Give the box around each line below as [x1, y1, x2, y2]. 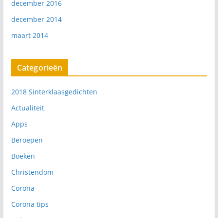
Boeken [11, 151, 35, 161]
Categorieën [17, 62, 63, 73]
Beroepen [11, 135, 43, 145]
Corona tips [11, 199, 49, 209]
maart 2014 [11, 30, 48, 40]
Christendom [11, 167, 54, 177]
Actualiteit [11, 103, 44, 112]
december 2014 [11, 14, 62, 24]
